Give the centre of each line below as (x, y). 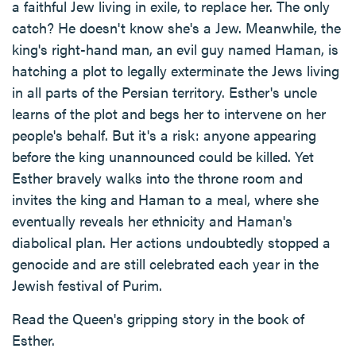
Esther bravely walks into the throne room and (157, 178)
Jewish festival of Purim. (87, 285)
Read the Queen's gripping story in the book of (158, 318)
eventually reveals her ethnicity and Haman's (152, 221)
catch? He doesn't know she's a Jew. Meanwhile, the (176, 27)
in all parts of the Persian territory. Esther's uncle (164, 92)
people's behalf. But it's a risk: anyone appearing (164, 135)
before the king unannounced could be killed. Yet (163, 156)
